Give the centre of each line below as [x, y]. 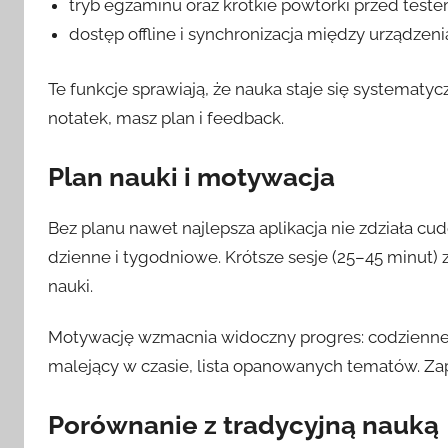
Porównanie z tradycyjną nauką [243, 424]
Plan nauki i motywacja [191, 176]
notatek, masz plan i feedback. [166, 117]
